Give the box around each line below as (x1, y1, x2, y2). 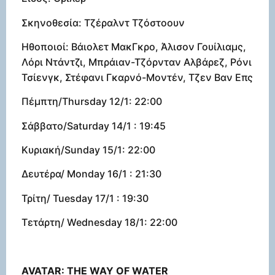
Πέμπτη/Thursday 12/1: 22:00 (21, 95, 162, 108)
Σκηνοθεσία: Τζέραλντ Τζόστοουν (21, 16, 185, 29)
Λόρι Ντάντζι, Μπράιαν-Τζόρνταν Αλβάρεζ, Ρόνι (21, 55, 252, 68)
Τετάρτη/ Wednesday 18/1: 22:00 (21, 216, 177, 229)
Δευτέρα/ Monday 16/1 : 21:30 (21, 168, 161, 180)
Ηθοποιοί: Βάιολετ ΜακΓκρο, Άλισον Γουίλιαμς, (21, 40, 246, 53)
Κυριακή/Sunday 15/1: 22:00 (21, 144, 155, 157)
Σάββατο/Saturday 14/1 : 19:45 (21, 119, 166, 132)
